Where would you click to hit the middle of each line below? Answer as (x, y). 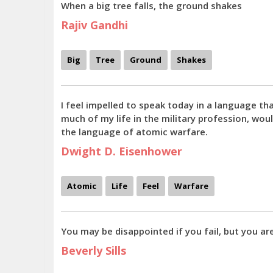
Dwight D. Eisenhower (122, 151)
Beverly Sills (94, 250)
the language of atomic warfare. (134, 132)
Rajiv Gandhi (94, 25)
